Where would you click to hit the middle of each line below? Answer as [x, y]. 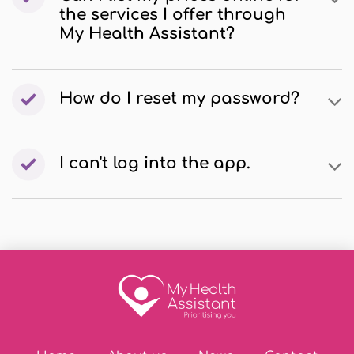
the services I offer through [173, 15]
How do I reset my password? [179, 98]
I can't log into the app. [155, 163]
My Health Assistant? [147, 34]
